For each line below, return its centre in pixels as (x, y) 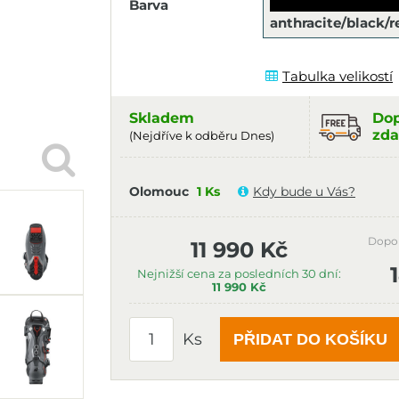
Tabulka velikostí (338, 76)
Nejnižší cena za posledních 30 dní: (240, 273)
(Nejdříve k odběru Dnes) (202, 136)
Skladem (162, 118)
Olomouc (159, 191)
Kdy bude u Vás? (304, 191)
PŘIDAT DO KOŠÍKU (310, 339)
